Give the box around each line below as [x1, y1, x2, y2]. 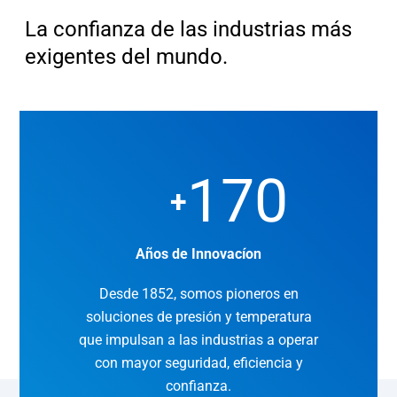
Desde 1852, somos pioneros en [98, 284, 299, 302]
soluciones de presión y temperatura [85, 307, 312, 325]
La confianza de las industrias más [25, 17, 353, 43]
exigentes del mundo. [25, 44, 229, 70]
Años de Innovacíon [136, 245, 261, 262]
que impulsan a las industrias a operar [79, 331, 318, 348]
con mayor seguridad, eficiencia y [94, 354, 303, 371]
